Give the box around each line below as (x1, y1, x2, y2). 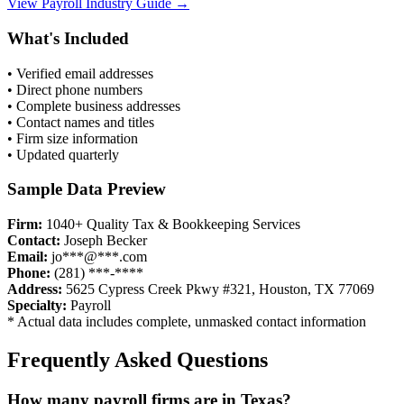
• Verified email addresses (7, 65, 153, 81)
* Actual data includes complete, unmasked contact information (7, 314, 366, 330)
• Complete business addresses (7, 97, 180, 114)
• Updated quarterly (7, 146, 119, 162)
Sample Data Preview (7, 179, 166, 199)
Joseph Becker (64, 233, 147, 249)
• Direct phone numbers (7, 81, 142, 97)
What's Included (7, 29, 129, 49)
